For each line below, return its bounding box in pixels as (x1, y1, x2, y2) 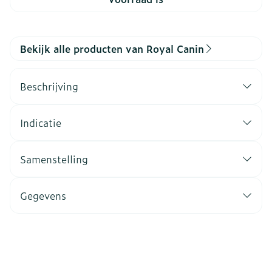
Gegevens (20, 188, 66, 203)
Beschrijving (20, 79, 78, 93)
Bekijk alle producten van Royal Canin (20, 41, 204, 56)
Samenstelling (20, 152, 88, 166)
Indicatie (20, 115, 61, 130)
